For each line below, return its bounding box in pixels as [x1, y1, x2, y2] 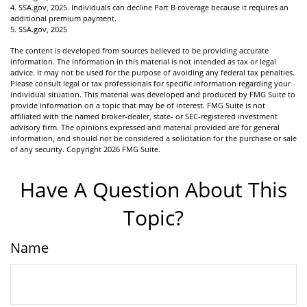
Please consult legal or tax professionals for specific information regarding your [10, 77, 291, 88]
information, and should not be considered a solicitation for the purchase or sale [10, 132, 297, 143]
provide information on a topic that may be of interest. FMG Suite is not [10, 99, 265, 110]
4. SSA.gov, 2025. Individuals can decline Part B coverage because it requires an [10, 1, 288, 12]
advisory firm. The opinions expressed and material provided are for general [10, 121, 280, 132]
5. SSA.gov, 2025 [10, 23, 67, 34]
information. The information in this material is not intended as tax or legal [10, 56, 276, 66]
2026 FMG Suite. [103, 143, 160, 154]
